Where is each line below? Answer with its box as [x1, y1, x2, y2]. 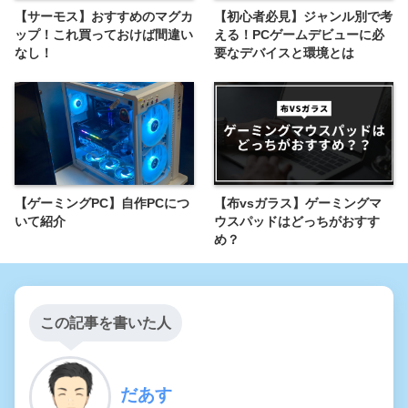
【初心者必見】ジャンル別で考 [214, 8, 393, 24]
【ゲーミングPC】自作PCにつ [15, 196, 189, 211]
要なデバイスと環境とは [214, 45, 355, 60]
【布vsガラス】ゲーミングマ [214, 196, 382, 211]
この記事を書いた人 [40, 315, 171, 331]
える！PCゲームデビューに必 [214, 26, 385, 42]
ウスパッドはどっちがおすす [214, 214, 381, 229]
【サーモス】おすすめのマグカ [15, 8, 193, 24]
